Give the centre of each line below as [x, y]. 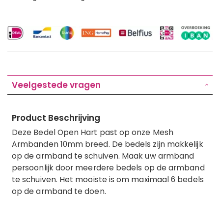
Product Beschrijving [56, 118]
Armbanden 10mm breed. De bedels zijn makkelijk [108, 144]
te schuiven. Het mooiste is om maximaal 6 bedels [108, 179]
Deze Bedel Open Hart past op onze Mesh [93, 132]
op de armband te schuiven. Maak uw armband [103, 156]
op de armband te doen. [59, 191]
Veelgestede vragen [56, 85]
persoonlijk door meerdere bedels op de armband [108, 167]
